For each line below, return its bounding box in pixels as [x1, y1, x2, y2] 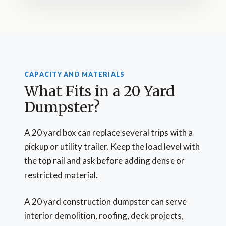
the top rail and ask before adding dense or [24, 155, 185, 166]
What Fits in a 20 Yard [24, 82, 175, 100]
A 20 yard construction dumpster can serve [24, 196, 187, 207]
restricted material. [24, 169, 98, 180]
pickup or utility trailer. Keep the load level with [24, 141, 200, 152]
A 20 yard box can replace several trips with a [24, 127, 193, 138]
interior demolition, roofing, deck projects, [24, 210, 184, 221]
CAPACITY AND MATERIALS [24, 71, 125, 79]
